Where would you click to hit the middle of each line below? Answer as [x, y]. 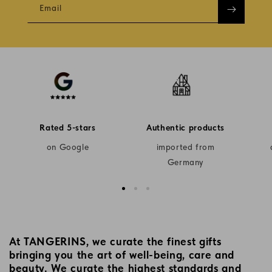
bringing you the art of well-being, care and [122, 255]
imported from [185, 147]
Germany [185, 162]
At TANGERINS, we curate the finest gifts [115, 241]
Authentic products [185, 127]
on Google [68, 147]
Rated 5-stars [68, 127]
